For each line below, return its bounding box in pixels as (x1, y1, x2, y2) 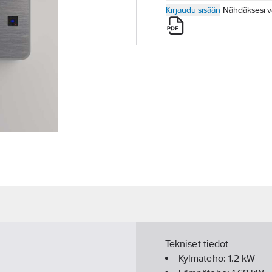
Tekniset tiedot (165, 238, 229, 250)
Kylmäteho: (178, 253, 228, 265)
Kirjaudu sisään (166, 5, 220, 15)
